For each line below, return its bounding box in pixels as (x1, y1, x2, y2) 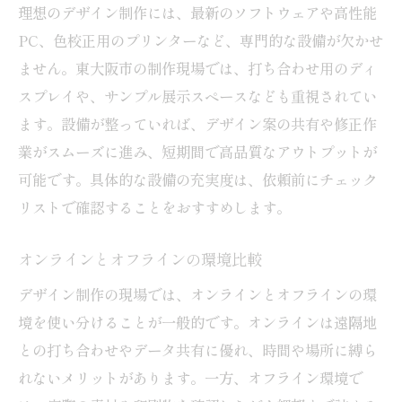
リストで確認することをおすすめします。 (18, 196, 291, 218)
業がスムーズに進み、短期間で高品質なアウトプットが (18, 140, 377, 162)
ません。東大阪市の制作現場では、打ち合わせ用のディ (18, 57, 377, 79)
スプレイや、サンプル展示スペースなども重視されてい (18, 84, 377, 107)
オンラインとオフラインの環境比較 (18, 249, 262, 270)
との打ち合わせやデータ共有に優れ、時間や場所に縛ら (18, 338, 377, 361)
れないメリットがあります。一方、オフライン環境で (18, 366, 363, 389)
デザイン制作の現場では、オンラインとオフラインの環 (18, 283, 377, 305)
